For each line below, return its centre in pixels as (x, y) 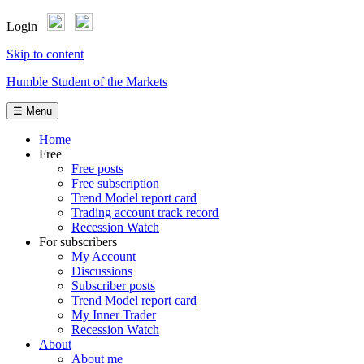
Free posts (97, 169)
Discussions (102, 271)
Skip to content (45, 54)
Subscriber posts (113, 286)
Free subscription (115, 183)
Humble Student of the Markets (87, 82)
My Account (104, 256)
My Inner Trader (114, 315)
